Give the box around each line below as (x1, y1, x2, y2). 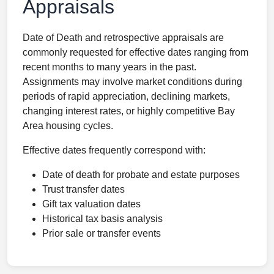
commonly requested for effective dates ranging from (23, 47, 248, 57)
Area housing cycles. (23, 120, 113, 131)
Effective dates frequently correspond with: (23, 145, 206, 155)
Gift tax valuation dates (42, 199, 141, 209)
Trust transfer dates (42, 184, 125, 194)
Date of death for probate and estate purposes (42, 169, 240, 180)
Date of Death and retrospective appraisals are (23, 32, 224, 43)
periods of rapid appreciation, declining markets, (23, 91, 230, 102)
